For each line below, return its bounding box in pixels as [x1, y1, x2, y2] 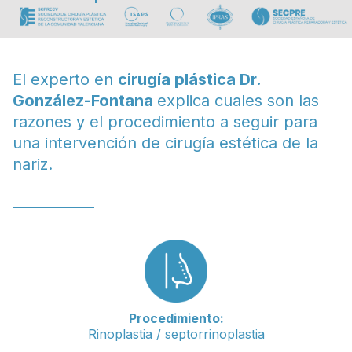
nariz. [13, 155, 53, 174]
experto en [31, 70, 118, 90]
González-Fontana [13, 91, 157, 111]
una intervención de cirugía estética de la [13, 134, 318, 153]
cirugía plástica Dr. [118, 70, 261, 90]
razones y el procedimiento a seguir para [13, 112, 317, 132]
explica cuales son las [157, 91, 319, 111]
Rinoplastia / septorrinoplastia [87, 326, 265, 343]
